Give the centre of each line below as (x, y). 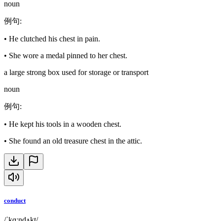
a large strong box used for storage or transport (76, 73)
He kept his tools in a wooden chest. (65, 124)
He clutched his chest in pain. (55, 39)
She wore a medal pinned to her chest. (68, 56)
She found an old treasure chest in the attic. (75, 141)
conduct (15, 201)
